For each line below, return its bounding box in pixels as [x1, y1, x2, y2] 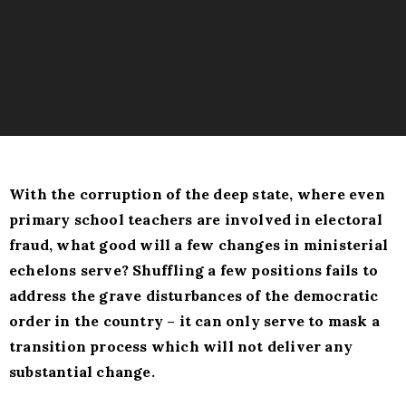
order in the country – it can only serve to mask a [9, 312, 381, 331]
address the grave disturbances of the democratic [9, 286, 379, 305]
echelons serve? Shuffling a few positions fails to [9, 261, 379, 280]
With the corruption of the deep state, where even [9, 185, 385, 204]
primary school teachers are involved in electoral [9, 210, 382, 229]
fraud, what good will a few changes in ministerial [9, 236, 389, 255]
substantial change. [9, 362, 155, 382]
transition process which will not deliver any [9, 337, 353, 356]
